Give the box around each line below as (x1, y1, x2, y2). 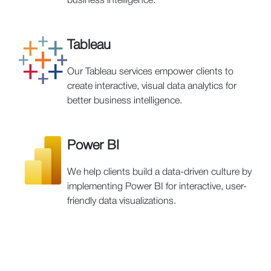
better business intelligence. (67, 97, 182, 106)
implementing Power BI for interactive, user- (67, 183, 247, 192)
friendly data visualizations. (67, 197, 176, 206)
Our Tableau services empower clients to (67, 68, 233, 77)
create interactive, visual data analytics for (67, 82, 237, 91)
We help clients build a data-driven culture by (67, 168, 252, 177)
